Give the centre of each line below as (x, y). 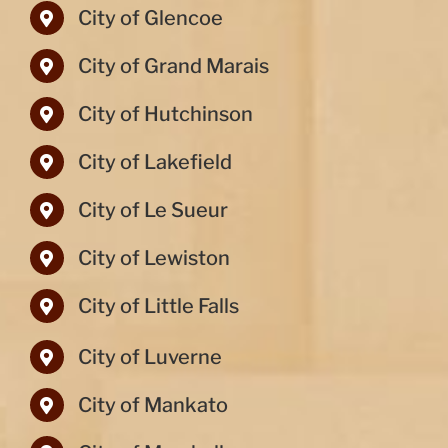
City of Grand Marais (173, 66)
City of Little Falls (158, 306)
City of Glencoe (150, 18)
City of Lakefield (154, 162)
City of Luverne (149, 357)
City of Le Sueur (152, 210)
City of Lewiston (153, 258)
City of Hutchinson (165, 114)
